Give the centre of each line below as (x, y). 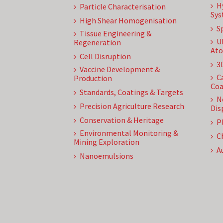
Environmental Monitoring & (129, 133)
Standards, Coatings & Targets (131, 92)
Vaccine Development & (120, 69)
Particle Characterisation (123, 6)
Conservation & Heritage (122, 120)
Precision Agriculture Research (132, 106)
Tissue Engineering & (115, 33)
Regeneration (97, 42)
